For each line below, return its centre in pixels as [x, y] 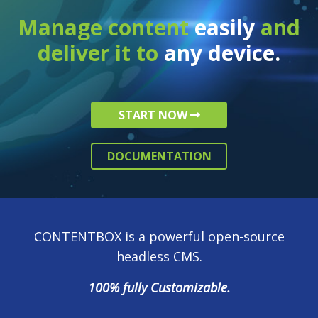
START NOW [154, 115]
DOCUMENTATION [159, 156]
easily [225, 27]
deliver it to [101, 53]
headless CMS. [159, 256]
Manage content [103, 27]
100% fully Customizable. [159, 287]
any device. [222, 53]
